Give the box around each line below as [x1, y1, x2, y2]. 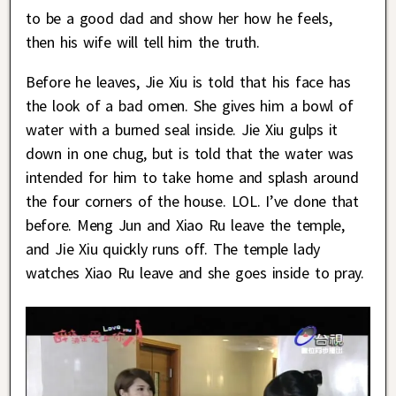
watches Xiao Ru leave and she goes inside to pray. [26, 263, 364, 284]
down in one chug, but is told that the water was [26, 143, 354, 164]
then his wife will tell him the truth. [26, 32, 260, 53]
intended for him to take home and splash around [26, 167, 359, 188]
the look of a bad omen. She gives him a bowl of [26, 95, 354, 117]
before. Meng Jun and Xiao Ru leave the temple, [26, 215, 345, 236]
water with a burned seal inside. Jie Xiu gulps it [26, 119, 339, 141]
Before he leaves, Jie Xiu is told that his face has [26, 72, 351, 93]
